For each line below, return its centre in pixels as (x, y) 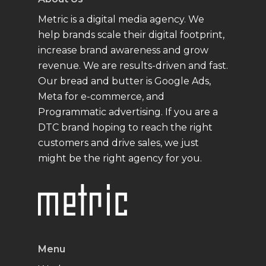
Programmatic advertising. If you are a (128, 112)
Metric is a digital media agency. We (121, 20)
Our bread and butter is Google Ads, (124, 81)
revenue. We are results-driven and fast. (133, 66)
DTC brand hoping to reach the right (125, 128)
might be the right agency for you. (120, 159)
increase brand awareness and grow (123, 50)
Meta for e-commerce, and (101, 97)
